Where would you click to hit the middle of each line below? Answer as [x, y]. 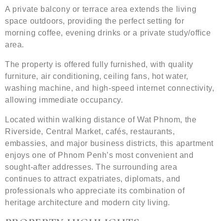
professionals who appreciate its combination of [95, 191]
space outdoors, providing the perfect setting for [95, 21]
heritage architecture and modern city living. [88, 203]
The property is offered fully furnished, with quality [99, 65]
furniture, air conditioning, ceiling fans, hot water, [97, 76]
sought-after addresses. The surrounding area [91, 167]
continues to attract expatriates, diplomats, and [93, 179]
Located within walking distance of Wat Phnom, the [101, 120]
